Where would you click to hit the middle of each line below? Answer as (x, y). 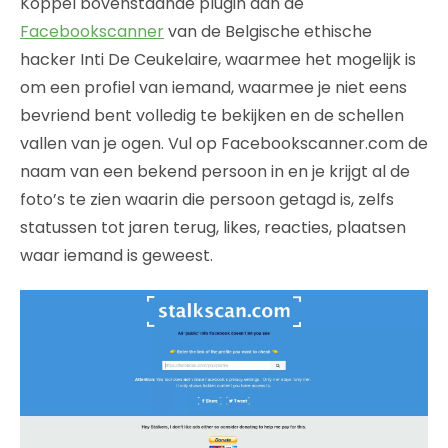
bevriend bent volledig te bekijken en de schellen (212, 116)
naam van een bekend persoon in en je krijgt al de (215, 172)
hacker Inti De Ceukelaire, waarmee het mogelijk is (218, 60)
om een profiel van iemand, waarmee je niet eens (213, 88)
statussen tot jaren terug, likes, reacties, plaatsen (213, 228)
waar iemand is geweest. (116, 256)
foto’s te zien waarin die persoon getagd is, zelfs (207, 200)
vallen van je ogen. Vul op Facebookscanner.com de (224, 144)
